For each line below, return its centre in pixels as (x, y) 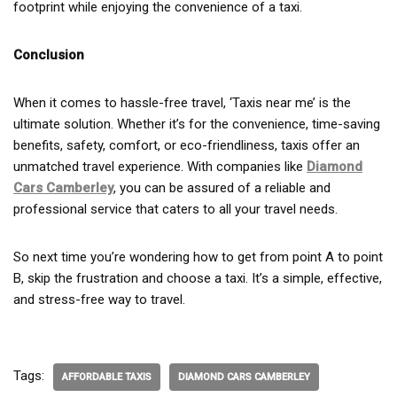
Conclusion (49, 54)
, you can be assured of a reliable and (222, 187)
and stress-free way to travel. (99, 299)
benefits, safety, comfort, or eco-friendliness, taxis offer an (187, 145)
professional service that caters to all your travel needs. (175, 209)
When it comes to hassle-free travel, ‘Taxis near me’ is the (182, 102)
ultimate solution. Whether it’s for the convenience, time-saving (197, 124)
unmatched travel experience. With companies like (160, 166)
